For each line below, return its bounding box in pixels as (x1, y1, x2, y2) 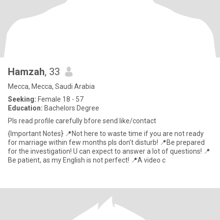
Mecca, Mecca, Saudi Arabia (8, 82, 95, 90)
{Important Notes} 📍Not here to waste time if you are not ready (8, 130, 204, 137)
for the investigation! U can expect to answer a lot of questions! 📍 (8, 147, 203, 155)
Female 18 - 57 (36, 95, 83, 103)
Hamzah (8, 66, 45, 78)
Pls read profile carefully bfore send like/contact (8, 117, 156, 125)
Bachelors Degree (43, 104, 99, 112)
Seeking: (8, 95, 36, 103)
